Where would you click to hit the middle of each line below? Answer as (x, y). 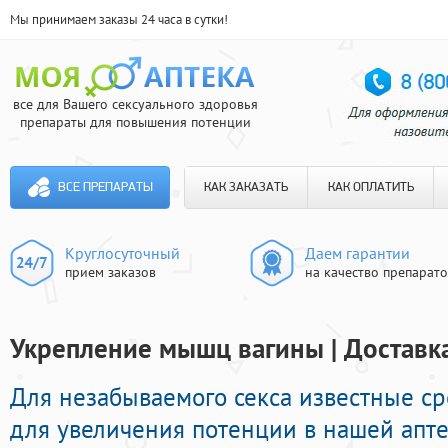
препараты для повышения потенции (135, 122)
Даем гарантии (357, 253)
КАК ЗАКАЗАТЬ (246, 187)
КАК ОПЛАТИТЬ (370, 187)
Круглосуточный (122, 253)
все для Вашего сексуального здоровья (135, 104)
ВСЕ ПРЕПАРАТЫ (105, 187)
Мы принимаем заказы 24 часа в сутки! (119, 19)
